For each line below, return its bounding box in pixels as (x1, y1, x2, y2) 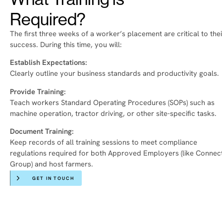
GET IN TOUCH (32, 176, 74, 181)
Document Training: (10, 128, 74, 136)
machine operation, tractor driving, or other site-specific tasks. (10, 110, 217, 118)
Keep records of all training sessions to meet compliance (10, 139, 197, 147)
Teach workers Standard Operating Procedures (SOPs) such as (10, 99, 215, 107)
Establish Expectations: (10, 59, 87, 67)
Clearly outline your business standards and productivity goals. (10, 70, 219, 78)
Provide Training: (10, 88, 66, 96)
